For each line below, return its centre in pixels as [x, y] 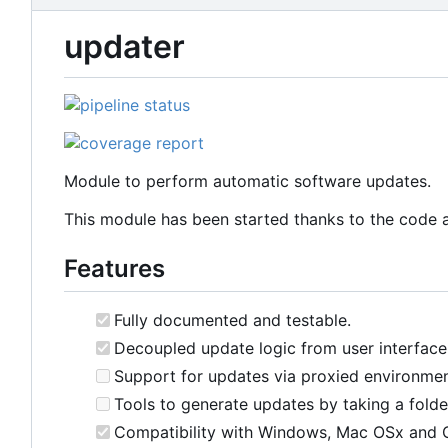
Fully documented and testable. [232, 319]
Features [114, 268]
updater [124, 47]
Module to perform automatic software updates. [247, 180]
